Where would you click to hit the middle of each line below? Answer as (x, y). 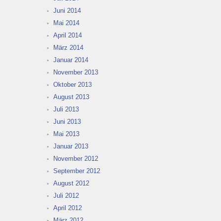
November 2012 (76, 158)
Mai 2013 (66, 134)
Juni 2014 (67, 10)
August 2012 (71, 183)
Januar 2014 (71, 60)
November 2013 (76, 72)
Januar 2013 (71, 146)
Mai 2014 (66, 23)
